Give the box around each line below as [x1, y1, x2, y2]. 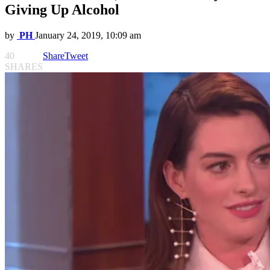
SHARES [5, 61, 43, 72]
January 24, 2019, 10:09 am [35, 30, 141, 41]
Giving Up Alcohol [5, 2, 119, 18]
